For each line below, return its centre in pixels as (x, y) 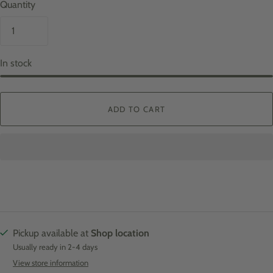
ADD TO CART (136, 109)
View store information (51, 263)
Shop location (120, 233)
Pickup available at (52, 233)
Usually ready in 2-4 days (55, 247)
